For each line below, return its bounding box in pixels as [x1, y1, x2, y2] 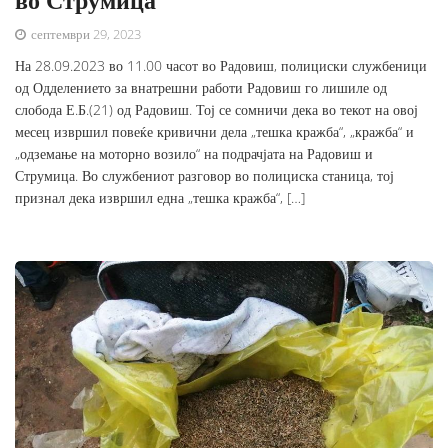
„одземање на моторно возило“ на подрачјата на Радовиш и [15, 144, 373, 164]
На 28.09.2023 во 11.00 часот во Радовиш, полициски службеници [15, 56, 427, 76]
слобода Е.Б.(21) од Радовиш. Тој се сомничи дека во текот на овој [15, 100, 418, 120]
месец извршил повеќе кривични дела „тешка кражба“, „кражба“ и [15, 122, 414, 142]
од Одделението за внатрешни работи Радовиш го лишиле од [15, 78, 387, 98]
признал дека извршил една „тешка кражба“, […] [15, 188, 305, 208]
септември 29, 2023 [28, 25, 141, 44]
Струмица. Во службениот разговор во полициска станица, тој [15, 166, 394, 186]
